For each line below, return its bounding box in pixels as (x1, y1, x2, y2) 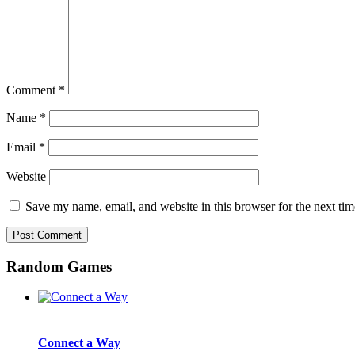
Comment (6, 83, 59, 97)
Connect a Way (38, 335, 120, 349)
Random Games (6, 258, 112, 275)
